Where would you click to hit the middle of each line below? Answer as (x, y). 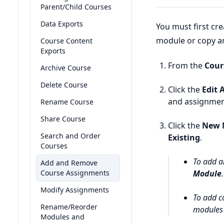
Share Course (63, 119)
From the (186, 66)
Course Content (66, 41)
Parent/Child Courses (76, 7)
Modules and (62, 217)
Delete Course (64, 85)
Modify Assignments (75, 190)
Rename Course (67, 102)
